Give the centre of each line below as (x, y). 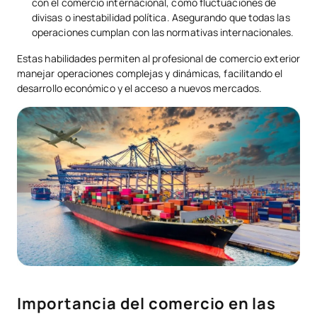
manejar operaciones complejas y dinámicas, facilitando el (150, 74)
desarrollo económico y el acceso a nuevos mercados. (140, 88)
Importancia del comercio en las (146, 304)
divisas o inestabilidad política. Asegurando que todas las (161, 18)
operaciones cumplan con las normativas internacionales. (163, 33)
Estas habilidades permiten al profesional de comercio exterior (158, 59)
